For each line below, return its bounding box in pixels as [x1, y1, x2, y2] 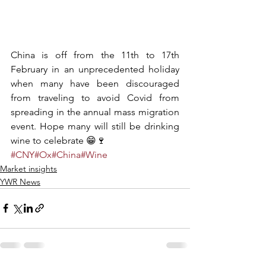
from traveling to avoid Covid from [11, 91, 179, 103]
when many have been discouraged [11, 77, 179, 89]
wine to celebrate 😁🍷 [11, 134, 106, 146]
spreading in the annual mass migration [11, 106, 179, 118]
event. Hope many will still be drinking [11, 120, 179, 132]
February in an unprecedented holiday [11, 63, 179, 75]
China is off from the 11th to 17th [11, 49, 179, 61]
